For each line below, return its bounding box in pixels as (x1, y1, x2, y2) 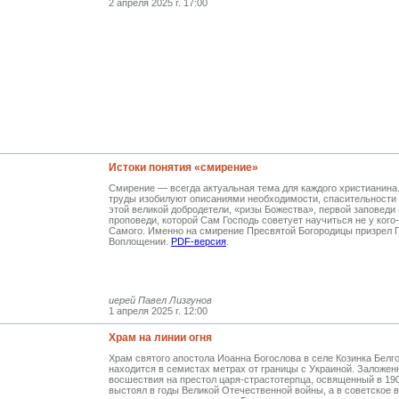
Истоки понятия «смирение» (109, 160, 258, 174)
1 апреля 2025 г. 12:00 (109, 305, 208, 316)
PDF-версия (171, 235, 226, 247)
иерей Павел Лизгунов (109, 294, 212, 305)
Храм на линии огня (109, 330, 212, 344)
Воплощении (109, 235, 166, 247)
